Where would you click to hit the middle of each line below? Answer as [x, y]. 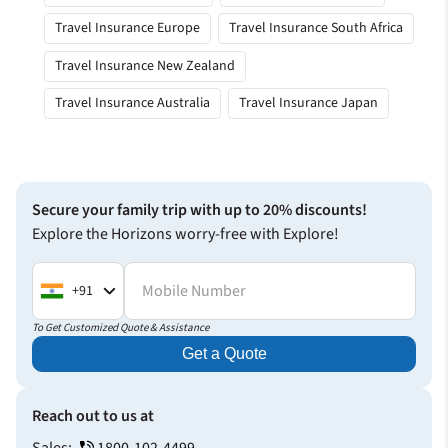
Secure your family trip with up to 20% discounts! [199, 210]
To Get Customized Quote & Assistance [120, 328]
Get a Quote [224, 354]
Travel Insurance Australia [133, 103]
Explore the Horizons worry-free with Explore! [185, 234]
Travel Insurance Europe [128, 28]
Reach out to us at [93, 416]
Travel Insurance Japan [308, 103]
